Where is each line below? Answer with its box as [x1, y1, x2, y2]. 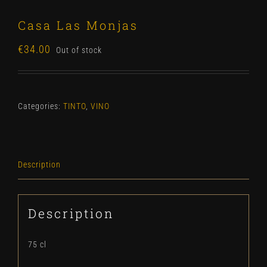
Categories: [18, 101, 63, 111]
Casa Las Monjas [18, 17, 138, 33]
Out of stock [56, 45, 102, 55]
